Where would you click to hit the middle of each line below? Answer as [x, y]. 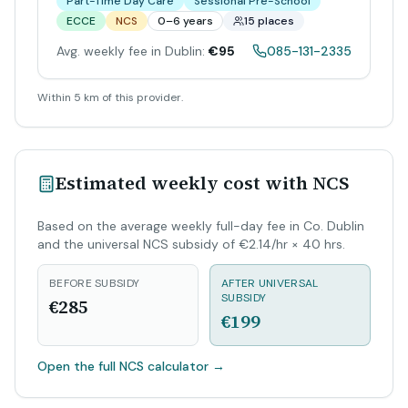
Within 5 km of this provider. [110, 97]
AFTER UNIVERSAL [270, 283]
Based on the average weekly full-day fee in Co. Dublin [201, 226]
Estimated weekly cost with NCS [203, 183]
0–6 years [185, 21]
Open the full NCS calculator [123, 366]
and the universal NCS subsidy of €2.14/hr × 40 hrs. [191, 244]
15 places [269, 21]
